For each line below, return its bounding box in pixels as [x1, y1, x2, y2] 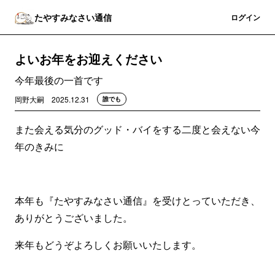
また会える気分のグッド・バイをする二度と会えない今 [15, 122, 260, 136]
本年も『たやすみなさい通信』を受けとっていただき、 [15, 193, 260, 207]
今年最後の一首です [15, 73, 103, 87]
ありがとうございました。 [15, 211, 133, 225]
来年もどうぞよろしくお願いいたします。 [15, 238, 201, 252]
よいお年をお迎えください [15, 50, 162, 68]
